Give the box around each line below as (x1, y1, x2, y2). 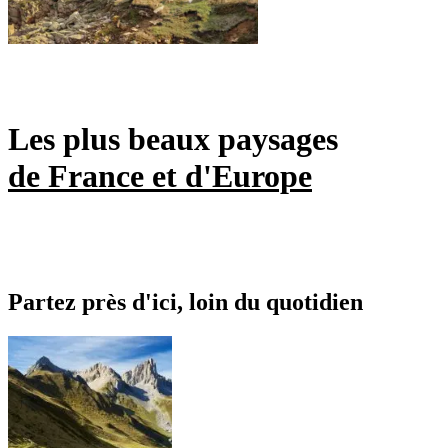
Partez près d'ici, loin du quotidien (8, 288, 363, 315)
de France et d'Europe (8, 158, 312, 195)
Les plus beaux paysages (8, 121, 338, 158)
